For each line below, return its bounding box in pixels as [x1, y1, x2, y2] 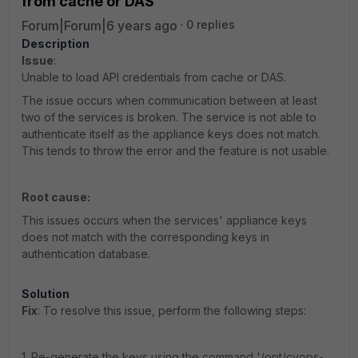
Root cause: [22, 190, 90, 204]
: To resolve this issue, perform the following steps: [38, 304, 306, 317]
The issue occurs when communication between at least [22, 93, 317, 107]
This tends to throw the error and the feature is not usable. [22, 144, 329, 157]
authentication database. [22, 247, 150, 261]
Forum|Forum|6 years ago [22, 18, 177, 34]
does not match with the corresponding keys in [22, 230, 269, 244]
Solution [22, 287, 70, 300]
